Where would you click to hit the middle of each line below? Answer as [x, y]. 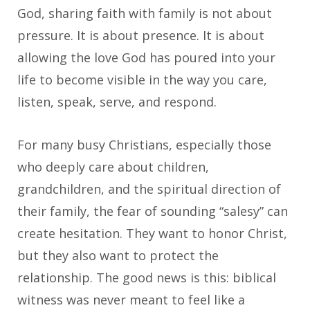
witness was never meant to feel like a [131, 299]
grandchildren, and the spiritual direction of [149, 189]
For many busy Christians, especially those [144, 144]
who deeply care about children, [113, 166]
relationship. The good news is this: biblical [147, 277]
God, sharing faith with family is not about [145, 13]
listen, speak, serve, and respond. [117, 101]
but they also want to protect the [118, 255]
